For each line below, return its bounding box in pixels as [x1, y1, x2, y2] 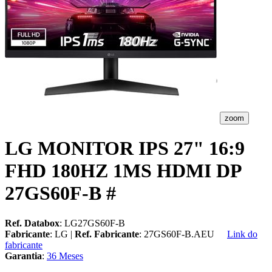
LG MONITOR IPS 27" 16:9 [5, 137, 245, 160]
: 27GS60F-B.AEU [139, 228, 224, 239]
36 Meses [47, 250, 83, 261]
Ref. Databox [5, 217, 59, 228]
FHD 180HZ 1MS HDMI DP [5, 160, 241, 182]
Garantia [5, 250, 42, 261]
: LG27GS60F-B [59, 217, 125, 228]
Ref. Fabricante [75, 228, 139, 239]
